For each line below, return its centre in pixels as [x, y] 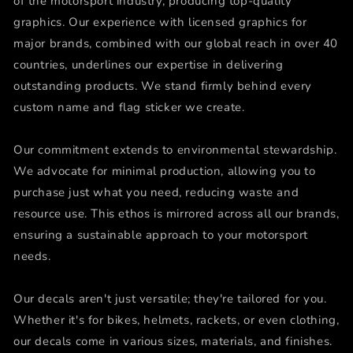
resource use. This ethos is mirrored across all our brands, [176, 213]
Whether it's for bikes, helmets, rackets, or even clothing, [176, 320]
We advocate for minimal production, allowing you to [165, 171]
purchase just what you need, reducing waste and [156, 192]
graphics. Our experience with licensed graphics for [160, 22]
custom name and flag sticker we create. [129, 107]
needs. [32, 256]
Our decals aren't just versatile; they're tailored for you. [170, 298]
